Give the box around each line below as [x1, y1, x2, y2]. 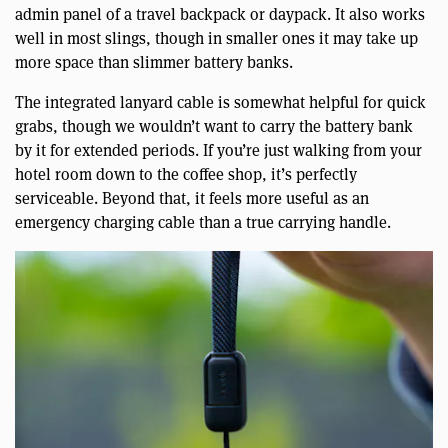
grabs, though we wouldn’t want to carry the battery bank [15, 116, 413, 138]
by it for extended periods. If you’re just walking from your [15, 140, 422, 162]
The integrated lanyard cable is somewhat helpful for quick [15, 92, 426, 114]
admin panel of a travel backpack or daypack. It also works [15, 4, 425, 26]
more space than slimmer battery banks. [15, 52, 293, 74]
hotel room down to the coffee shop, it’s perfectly [15, 164, 357, 186]
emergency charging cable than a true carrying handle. [15, 212, 391, 234]
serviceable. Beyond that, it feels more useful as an [15, 188, 369, 210]
